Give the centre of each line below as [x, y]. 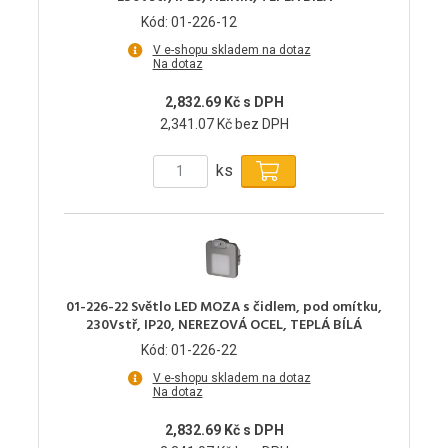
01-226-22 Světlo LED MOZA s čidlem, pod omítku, [224, 307]
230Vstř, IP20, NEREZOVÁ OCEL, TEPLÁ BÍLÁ [224, 325]
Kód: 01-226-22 [189, 349]
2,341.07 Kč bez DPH [224, 123]
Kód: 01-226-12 [189, 21]
